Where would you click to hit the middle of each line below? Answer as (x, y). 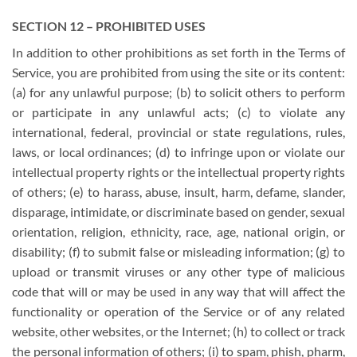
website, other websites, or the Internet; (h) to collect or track (178, 331)
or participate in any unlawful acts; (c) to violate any (178, 112)
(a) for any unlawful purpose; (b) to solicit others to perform (178, 92)
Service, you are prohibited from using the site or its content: (178, 73)
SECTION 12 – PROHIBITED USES (109, 26)
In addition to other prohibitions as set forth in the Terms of (178, 53)
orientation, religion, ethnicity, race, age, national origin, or (178, 232)
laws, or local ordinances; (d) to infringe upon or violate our (178, 152)
